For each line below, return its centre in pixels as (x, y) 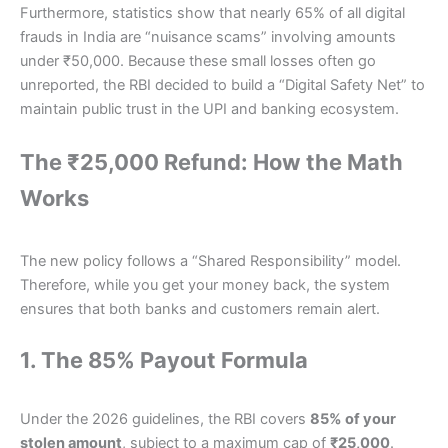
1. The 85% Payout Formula (164, 359)
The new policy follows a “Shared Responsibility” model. (210, 261)
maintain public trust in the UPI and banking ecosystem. (209, 109)
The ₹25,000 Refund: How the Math (211, 162)
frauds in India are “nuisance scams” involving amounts (208, 37)
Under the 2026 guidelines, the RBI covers (165, 419)
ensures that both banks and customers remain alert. (200, 309)
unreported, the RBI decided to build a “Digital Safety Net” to (222, 85)
